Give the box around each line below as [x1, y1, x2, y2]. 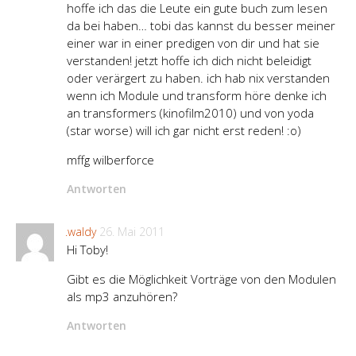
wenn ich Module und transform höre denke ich [67, 87, 327, 104]
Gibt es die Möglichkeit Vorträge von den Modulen [67, 271, 336, 288]
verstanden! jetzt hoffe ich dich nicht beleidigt [67, 52, 311, 69]
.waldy [65, 224, 96, 240]
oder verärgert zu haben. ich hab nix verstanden [67, 70, 330, 87]
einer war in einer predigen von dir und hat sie [67, 35, 319, 52]
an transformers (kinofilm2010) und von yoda [67, 105, 314, 122]
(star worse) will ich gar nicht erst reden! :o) [67, 122, 301, 139]
